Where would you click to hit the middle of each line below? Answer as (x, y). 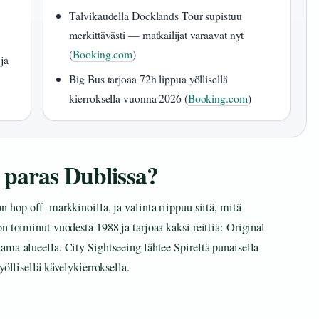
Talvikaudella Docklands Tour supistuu (156, 16)
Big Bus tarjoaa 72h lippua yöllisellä (148, 79)
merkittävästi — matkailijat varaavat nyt (157, 35)
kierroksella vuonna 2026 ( (129, 98)
